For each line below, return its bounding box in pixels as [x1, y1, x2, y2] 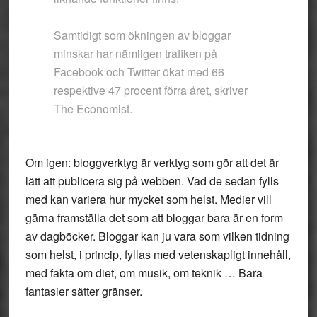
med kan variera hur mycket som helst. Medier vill [25, 191, 272, 207]
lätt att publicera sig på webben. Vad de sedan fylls [25, 173, 279, 189]
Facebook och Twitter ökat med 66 [53, 64, 224, 80]
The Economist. [53, 100, 132, 117]
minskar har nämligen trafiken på [53, 45, 217, 62]
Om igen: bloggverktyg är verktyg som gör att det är [25, 154, 279, 171]
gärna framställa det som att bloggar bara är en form [25, 209, 283, 226]
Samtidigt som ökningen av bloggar [53, 27, 231, 43]
